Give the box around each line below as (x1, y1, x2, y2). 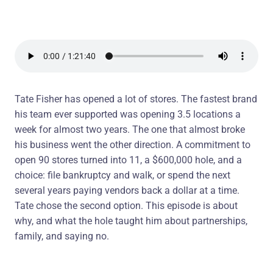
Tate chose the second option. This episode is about (15, 200, 238, 211)
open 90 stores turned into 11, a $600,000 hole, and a (15, 154, 242, 166)
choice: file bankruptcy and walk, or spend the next (15, 169, 230, 181)
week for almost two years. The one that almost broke (15, 124, 245, 135)
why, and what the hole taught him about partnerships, (15, 215, 247, 227)
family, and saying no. (15, 230, 109, 242)
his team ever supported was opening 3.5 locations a (15, 108, 241, 120)
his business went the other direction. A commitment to (15, 139, 250, 151)
